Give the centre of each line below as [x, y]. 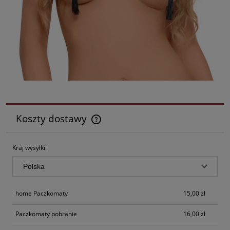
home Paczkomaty [42, 193]
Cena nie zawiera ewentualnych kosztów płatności [92, 124]
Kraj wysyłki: [30, 147]
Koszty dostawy [52, 118]
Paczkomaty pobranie [46, 214]
